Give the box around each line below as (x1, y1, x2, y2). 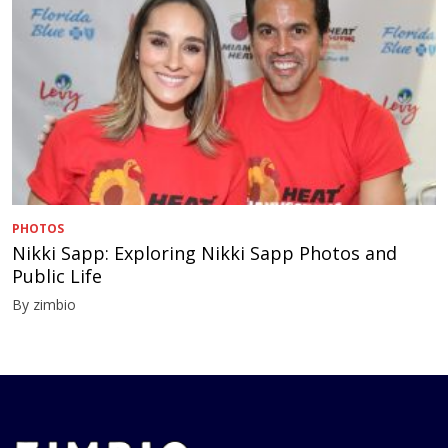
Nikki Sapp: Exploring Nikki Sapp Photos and (12, 240, 397, 265)
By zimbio (12, 294, 76, 314)
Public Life (12, 263, 102, 288)
